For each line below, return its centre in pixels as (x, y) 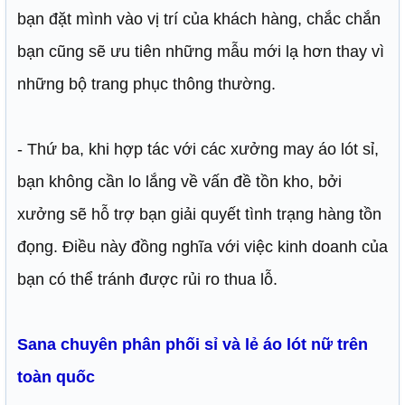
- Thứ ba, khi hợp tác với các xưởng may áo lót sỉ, (198, 150)
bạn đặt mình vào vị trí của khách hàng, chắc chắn (199, 19)
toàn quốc (56, 377)
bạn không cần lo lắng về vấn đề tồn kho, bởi (179, 182)
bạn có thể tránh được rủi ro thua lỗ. (147, 280)
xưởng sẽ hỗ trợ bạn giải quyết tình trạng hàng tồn (199, 215)
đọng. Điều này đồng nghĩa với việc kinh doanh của (202, 247)
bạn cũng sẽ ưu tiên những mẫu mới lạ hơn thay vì (201, 52)
